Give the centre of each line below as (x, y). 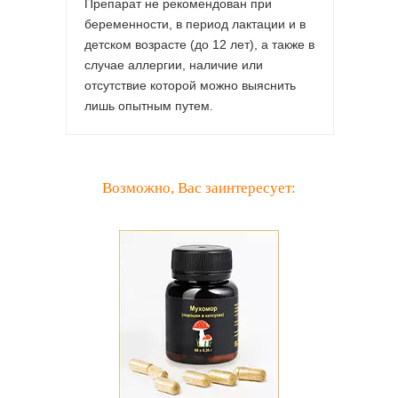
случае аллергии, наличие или (174, 64)
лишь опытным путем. (149, 105)
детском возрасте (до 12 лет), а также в (199, 44)
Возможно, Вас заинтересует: (199, 187)
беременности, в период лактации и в (195, 24)
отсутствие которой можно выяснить (190, 85)
